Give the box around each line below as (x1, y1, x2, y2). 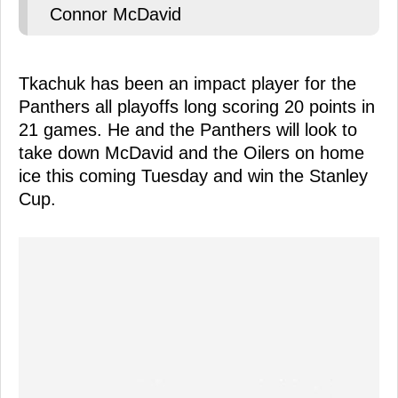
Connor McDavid (50, 4, 181, 24)
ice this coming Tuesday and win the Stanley (19, 165, 368, 186)
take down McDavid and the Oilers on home (19, 142, 364, 163)
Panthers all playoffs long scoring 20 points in (19, 96, 375, 116)
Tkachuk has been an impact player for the (19, 73, 356, 93)
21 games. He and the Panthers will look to (19, 119, 357, 139)
